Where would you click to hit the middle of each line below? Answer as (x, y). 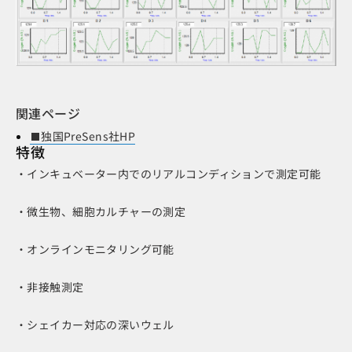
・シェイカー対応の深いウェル (95, 324)
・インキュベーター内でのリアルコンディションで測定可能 (169, 173)
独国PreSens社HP (88, 136)
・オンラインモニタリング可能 (95, 249)
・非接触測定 (50, 286)
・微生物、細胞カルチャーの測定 (101, 211)
